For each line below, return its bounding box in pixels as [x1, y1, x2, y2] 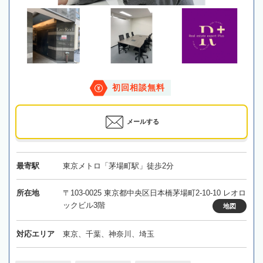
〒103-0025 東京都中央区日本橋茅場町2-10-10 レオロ [62, 188, 246, 198]
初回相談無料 [112, 83, 165, 93]
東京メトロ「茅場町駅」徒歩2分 [62, 161, 174, 171]
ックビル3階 [62, 201, 105, 210]
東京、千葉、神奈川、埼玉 [62, 230, 154, 239]
